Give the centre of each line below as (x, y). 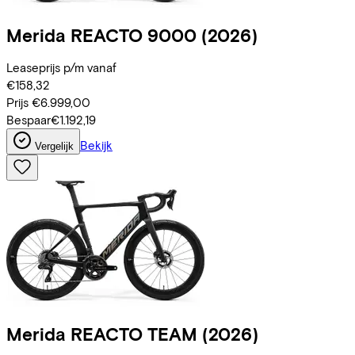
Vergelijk (54, 147)
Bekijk (96, 145)
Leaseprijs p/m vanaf (61, 68)
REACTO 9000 (134, 35)
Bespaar (29, 120)
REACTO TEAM (134, 334)
